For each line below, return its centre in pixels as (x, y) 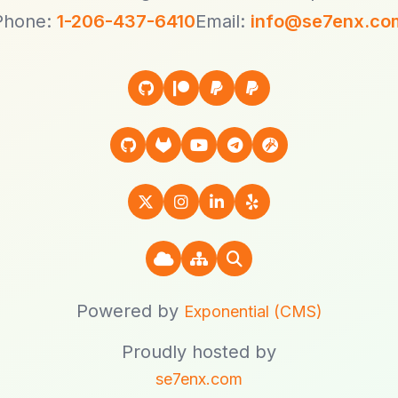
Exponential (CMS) (253, 311)
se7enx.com (199, 379)
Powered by (130, 311)
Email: (223, 21)
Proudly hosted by (199, 352)
